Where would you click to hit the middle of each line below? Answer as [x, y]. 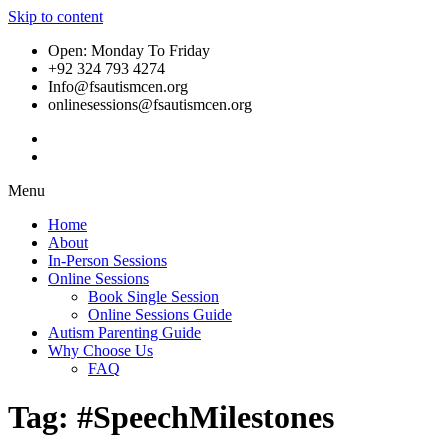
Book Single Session [153, 296]
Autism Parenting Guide [124, 332]
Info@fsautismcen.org [118, 86]
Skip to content [55, 16]
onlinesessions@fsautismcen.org [150, 104]
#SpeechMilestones [205, 417]
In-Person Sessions [107, 260]
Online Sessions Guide [160, 314]
